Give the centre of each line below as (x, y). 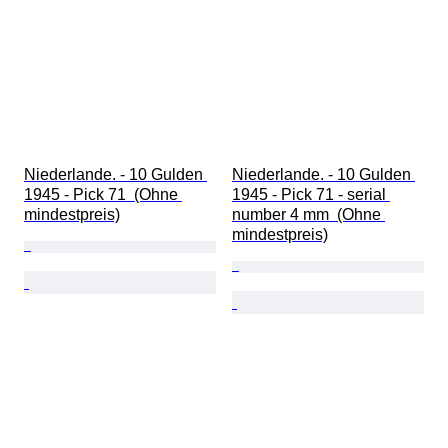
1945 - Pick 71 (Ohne (103, 195)
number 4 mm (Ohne (308, 215)
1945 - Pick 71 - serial (311, 195)
